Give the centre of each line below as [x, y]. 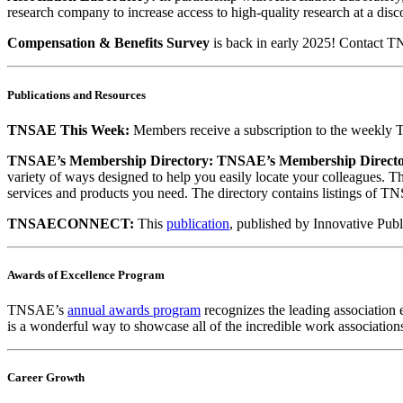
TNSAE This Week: [68, 130]
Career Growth [46, 378]
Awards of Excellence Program [86, 274]
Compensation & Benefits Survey [108, 43]
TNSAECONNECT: [71, 223]
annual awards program [134, 310]
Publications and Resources [76, 94]
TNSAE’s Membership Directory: [110, 160]
